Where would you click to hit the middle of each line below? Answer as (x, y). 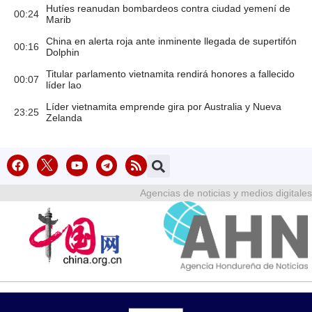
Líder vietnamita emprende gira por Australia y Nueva (164, 107)
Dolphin (63, 52)
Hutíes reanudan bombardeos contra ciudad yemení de (168, 8)
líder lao (64, 85)
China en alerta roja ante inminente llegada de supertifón (171, 41)
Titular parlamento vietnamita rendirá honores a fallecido (170, 74)
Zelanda (64, 118)
